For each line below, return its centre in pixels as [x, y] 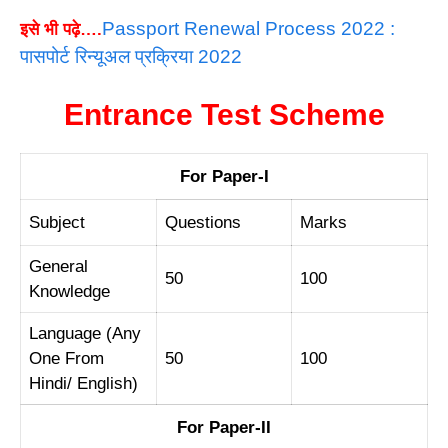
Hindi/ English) [83, 383]
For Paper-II [224, 427]
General [58, 266]
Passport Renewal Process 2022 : [248, 29]
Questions [203, 222]
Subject [57, 222]
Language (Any [85, 333]
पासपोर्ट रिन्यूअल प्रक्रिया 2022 [131, 57]
